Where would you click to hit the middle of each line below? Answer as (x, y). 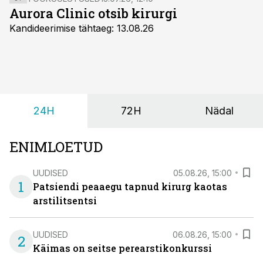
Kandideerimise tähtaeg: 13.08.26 (82, 28)
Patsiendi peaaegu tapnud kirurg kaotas (130, 186)
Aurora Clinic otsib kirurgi (93, 13)
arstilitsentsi (65, 200)
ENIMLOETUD (56, 147)
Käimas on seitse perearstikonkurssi (122, 248)
